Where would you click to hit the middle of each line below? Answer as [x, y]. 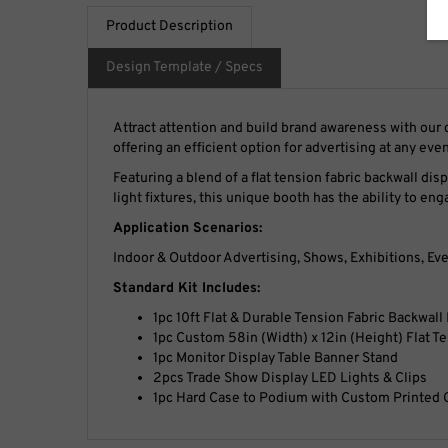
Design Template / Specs [184, 67]
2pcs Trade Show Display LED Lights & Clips [290, 378]
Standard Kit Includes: [186, 288]
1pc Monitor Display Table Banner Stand [275, 358]
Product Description [169, 26]
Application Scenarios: [187, 228]
